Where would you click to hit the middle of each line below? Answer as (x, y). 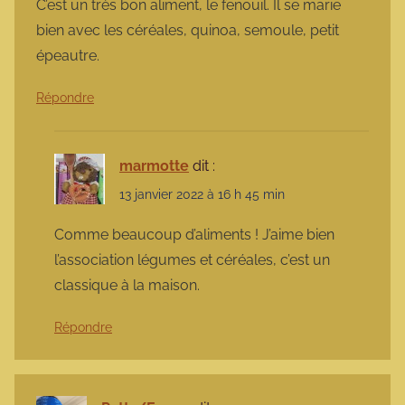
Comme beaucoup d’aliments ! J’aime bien (194, 234)
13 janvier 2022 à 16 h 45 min (202, 194)
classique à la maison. (127, 285)
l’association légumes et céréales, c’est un (192, 259)
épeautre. (68, 56)
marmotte (154, 166)
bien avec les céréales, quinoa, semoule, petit (188, 31)
